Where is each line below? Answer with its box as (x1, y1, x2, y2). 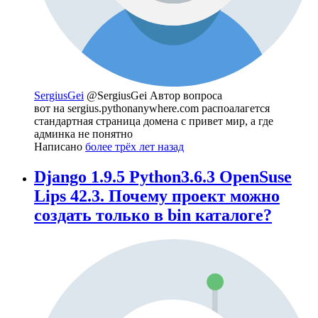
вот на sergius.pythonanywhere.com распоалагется (34, 102, 270, 114)
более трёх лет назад (85, 140, 184, 153)
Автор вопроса (150, 89, 222, 102)
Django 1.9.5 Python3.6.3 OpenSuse (34, 167, 292, 186)
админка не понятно (34, 127, 133, 140)
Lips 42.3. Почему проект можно (34, 186, 280, 205)
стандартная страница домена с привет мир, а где (34, 114, 273, 127)
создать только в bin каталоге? (34, 205, 272, 224)
